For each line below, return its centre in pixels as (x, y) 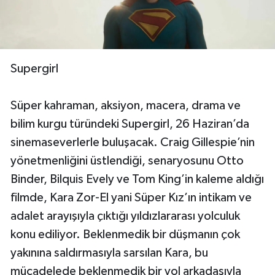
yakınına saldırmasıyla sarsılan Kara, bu (109, 253)
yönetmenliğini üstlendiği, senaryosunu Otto (127, 161)
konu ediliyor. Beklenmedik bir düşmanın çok (125, 234)
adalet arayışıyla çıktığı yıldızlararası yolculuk (125, 216)
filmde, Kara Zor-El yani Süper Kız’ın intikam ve (131, 197)
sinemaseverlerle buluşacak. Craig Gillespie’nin (133, 142)
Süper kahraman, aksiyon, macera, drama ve (126, 105)
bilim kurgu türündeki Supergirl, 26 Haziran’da (130, 124)
